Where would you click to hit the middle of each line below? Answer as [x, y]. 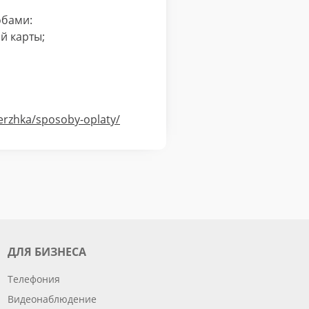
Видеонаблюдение [52, 299]
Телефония [34, 279]
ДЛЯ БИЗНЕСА [47, 252]
